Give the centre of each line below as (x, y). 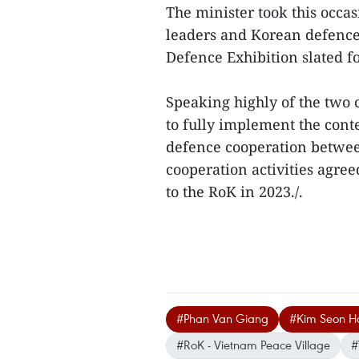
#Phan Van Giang (222, 318)
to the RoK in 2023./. (234, 191)
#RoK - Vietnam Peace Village (253, 344)
